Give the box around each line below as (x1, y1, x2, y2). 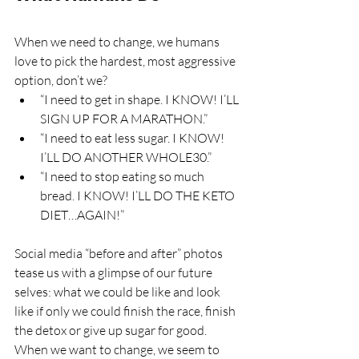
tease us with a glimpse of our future (14, 264, 215, 280)
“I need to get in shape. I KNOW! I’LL (40, 91, 241, 107)
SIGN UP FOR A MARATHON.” (40, 111, 208, 127)
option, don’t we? (14, 72, 110, 88)
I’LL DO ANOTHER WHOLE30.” (40, 149, 212, 165)
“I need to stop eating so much (40, 168, 207, 184)
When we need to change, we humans (14, 34, 222, 50)
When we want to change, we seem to (14, 341, 222, 357)
